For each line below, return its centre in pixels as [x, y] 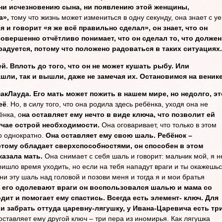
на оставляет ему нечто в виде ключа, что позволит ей [118, 114]
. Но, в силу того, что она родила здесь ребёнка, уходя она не [107, 104]
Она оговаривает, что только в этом [158, 125]
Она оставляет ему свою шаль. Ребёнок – [119, 135]
